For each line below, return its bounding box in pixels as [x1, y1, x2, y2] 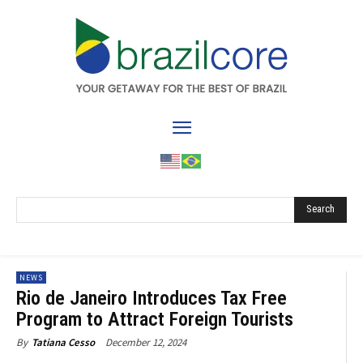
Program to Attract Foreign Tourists [16, 307, 293, 331]
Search [306, 203, 335, 216]
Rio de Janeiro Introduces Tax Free [16, 286, 287, 310]
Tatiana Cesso [32, 335, 95, 349]
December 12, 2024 [105, 335, 186, 349]
